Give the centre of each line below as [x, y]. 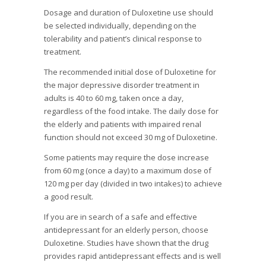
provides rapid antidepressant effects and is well [132, 256]
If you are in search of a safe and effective [121, 217]
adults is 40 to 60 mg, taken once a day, [114, 98]
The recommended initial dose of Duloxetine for [130, 72]
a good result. [69, 197]
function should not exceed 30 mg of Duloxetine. [131, 137]
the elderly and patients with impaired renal [123, 124]
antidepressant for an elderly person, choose [126, 230]
